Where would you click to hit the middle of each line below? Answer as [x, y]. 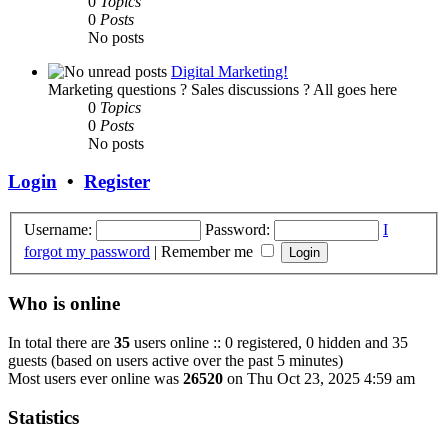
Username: [58, 229]
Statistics [43, 417]
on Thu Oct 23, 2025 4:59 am [319, 379]
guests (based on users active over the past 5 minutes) [175, 361]
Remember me [209, 251]
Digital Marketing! [229, 71]
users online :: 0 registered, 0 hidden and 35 [269, 343]
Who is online [64, 304]
